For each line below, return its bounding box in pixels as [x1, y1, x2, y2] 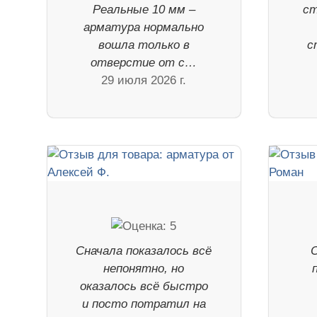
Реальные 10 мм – [92, 2, 195, 16]
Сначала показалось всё [76, 243, 212, 258]
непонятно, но [103, 261, 185, 275]
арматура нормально [83, 20, 204, 34]
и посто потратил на [81, 296, 206, 311]
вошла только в [98, 38, 190, 52]
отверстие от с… [91, 55, 197, 69]
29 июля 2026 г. [101, 73, 187, 87]
